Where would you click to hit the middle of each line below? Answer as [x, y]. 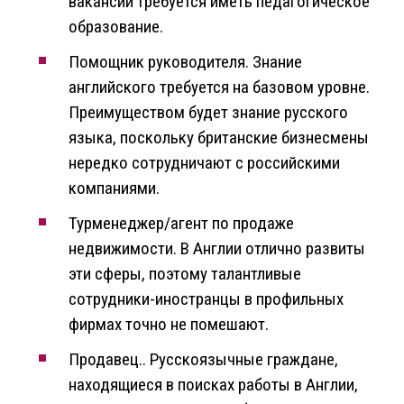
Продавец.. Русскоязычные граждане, [203, 360]
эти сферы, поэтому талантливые [185, 274]
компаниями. [114, 188]
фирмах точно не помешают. [169, 325]
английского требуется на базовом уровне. [219, 87]
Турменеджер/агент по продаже [181, 224]
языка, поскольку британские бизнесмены [219, 138]
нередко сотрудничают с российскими [204, 163]
